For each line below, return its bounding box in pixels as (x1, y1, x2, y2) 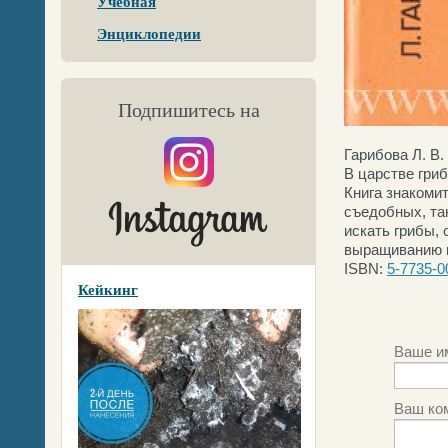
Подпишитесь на (117, 99, 260, 121)
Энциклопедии (97, 26, 201, 42)
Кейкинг (78, 282, 138, 298)
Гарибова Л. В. (344, 146, 444, 163)
